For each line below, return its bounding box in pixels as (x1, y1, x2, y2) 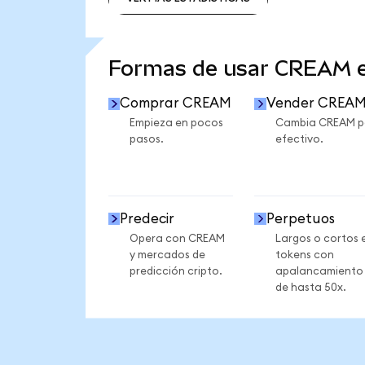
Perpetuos (266, 211, 335, 226)
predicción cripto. (129, 265, 222, 277)
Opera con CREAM (129, 232, 225, 244)
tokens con (275, 248, 334, 261)
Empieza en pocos (129, 117, 223, 130)
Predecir (120, 211, 175, 226)
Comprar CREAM (120, 96, 232, 111)
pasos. (129, 134, 164, 146)
